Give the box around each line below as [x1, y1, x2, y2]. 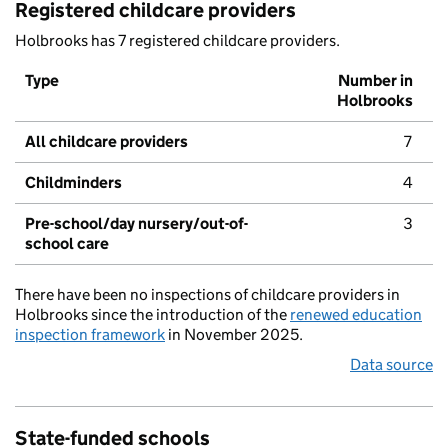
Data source [350, 355, 433, 375]
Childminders [25, 173, 122, 193]
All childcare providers [25, 132, 188, 152]
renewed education [290, 305, 422, 325]
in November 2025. [165, 325, 303, 345]
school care [25, 234, 109, 254]
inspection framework [15, 325, 165, 345]
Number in [338, 71, 413, 91]
